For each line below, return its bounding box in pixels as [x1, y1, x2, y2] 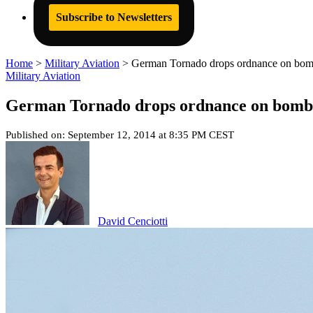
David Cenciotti [98, 214, 168, 227]
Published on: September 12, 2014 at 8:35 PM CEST [6, 129, 234, 140]
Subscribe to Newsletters [56, 11, 172, 23]
